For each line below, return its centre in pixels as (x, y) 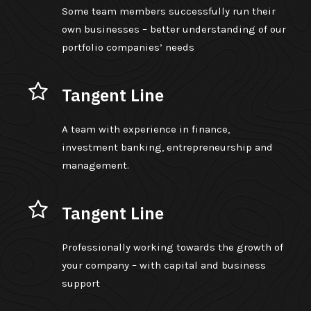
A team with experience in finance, (145, 129)
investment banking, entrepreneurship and (167, 147)
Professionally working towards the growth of (172, 247)
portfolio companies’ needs (128, 47)
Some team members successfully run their (168, 11)
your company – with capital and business (163, 265)
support (81, 283)
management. (95, 165)
